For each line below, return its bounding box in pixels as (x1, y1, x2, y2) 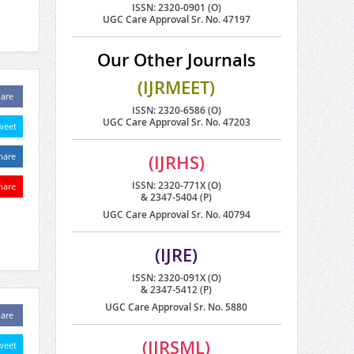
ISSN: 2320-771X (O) (131, 178, 221, 192)
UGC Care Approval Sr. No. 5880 (105, 299, 247, 314)
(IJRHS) (148, 150, 205, 175)
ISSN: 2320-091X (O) (131, 270, 221, 284)
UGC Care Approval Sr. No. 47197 (102, 12, 250, 26)
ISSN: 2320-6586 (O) (131, 103, 221, 117)
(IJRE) (155, 243, 198, 267)
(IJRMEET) (137, 75, 215, 100)
